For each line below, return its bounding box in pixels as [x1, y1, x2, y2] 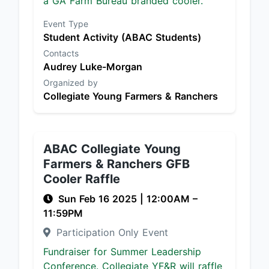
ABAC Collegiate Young [43, 142, 181, 156]
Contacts [43, 48, 79, 58]
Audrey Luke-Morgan [43, 61, 142, 73]
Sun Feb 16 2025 [58, 193, 140, 205]
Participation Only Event [53, 226, 168, 238]
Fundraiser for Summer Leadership [43, 246, 201, 258]
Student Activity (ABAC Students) [43, 31, 201, 43]
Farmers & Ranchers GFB [43, 157, 190, 171]
